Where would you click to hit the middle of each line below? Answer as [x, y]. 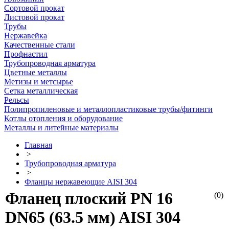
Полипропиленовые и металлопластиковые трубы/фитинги [108, 109]
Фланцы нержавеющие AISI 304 [81, 182]
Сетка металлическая [41, 91]
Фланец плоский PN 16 [89, 199]
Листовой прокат [34, 17]
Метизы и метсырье [39, 82]
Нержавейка [26, 36]
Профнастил [26, 54]
